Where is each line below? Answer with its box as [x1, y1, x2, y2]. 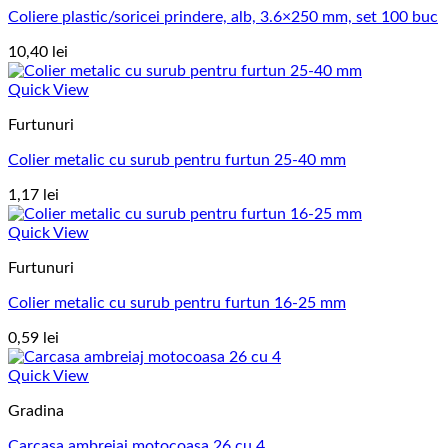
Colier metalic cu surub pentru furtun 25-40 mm [8, 152, 346, 169]
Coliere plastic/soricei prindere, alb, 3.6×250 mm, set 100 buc [8, 9, 438, 26]
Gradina [8, 403, 64, 420]
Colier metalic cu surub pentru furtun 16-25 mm [8, 295, 346, 312]
